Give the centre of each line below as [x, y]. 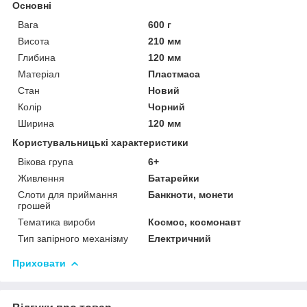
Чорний [167, 107]
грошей [34, 206]
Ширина [36, 124]
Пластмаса [174, 74]
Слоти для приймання [68, 195]
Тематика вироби [57, 222]
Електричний [180, 239]
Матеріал [39, 74]
